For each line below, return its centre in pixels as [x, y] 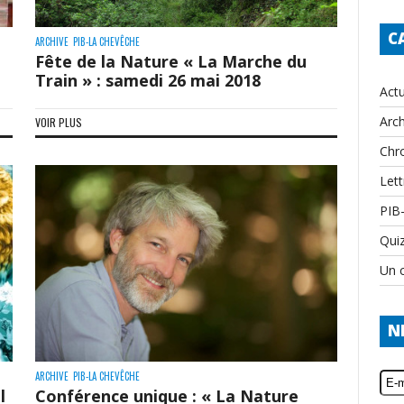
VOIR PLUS [58, 123]
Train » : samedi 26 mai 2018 [147, 81]
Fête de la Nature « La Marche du [170, 62]
